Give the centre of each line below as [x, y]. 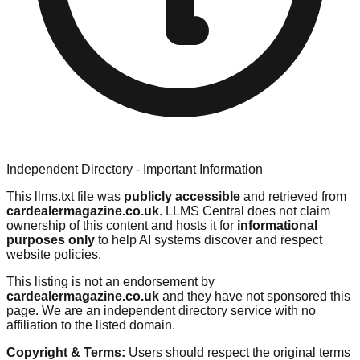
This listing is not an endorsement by [110, 281]
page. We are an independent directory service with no [161, 310]
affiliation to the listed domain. [91, 325]
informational [277, 225]
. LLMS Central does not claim [245, 211]
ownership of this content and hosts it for [122, 225]
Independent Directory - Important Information [135, 169]
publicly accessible [182, 196]
